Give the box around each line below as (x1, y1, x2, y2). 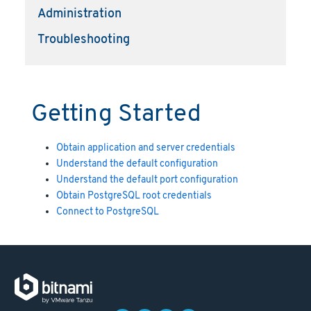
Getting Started (31, 99, 201, 130)
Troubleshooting (37, 32, 130, 48)
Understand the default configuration (56, 157, 218, 171)
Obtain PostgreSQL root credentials (56, 189, 212, 203)
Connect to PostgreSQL (56, 205, 159, 219)
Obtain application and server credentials (56, 141, 235, 155)
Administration (37, 6, 121, 22)
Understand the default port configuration (56, 173, 238, 187)
